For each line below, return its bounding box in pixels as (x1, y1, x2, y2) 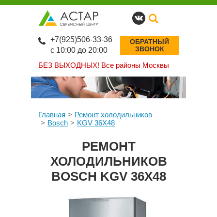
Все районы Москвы (99, 61, 169, 69)
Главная (38, 110, 65, 119)
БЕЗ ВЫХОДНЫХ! (38, 61, 99, 69)
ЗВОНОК (135, 45, 164, 53)
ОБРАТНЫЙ (130, 38, 169, 46)
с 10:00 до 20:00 (50, 46, 108, 54)
